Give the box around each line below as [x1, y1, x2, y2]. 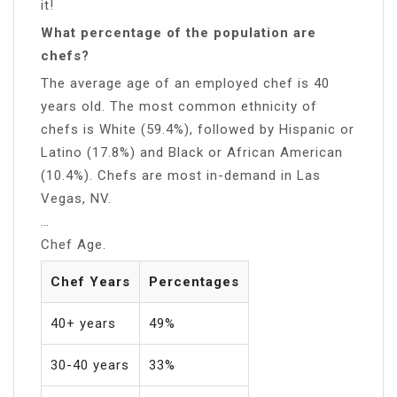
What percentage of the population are [41, 24, 316, 41]
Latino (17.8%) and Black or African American [41, 144, 343, 160]
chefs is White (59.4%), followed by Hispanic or [41, 121, 354, 137]
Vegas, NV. [41, 190, 112, 206]
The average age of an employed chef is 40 [41, 74, 330, 91]
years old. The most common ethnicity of [41, 97, 317, 114]
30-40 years [51, 356, 129, 373]
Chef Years [51, 273, 130, 290]
